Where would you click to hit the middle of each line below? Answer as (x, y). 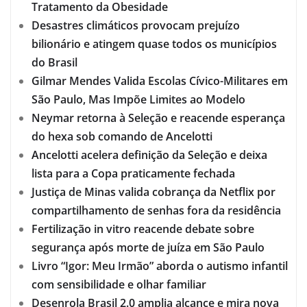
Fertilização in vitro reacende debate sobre (143, 229)
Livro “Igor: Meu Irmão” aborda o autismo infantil (160, 266)
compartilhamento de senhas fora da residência (156, 210)
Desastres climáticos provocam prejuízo (136, 25)
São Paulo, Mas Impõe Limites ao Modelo (138, 99)
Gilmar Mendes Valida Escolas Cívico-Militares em (160, 81)
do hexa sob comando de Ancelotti (122, 136)
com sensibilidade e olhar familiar (119, 284)
